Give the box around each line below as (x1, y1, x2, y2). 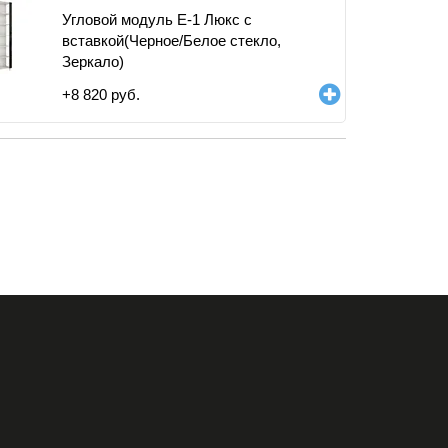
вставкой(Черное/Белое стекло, (62, 32, 281, 49)
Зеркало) (62, 53, 124, 70)
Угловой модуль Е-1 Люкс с (62, 11, 252, 28)
